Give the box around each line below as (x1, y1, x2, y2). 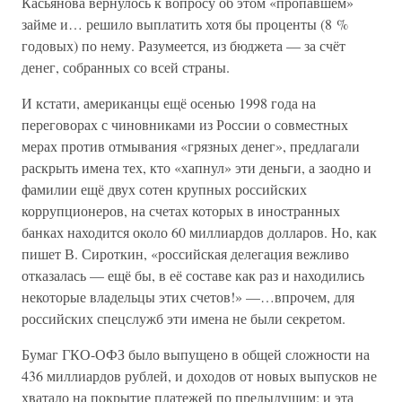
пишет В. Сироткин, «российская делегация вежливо (22, 244, 349, 263)
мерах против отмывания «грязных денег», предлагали (22, 136, 360, 155)
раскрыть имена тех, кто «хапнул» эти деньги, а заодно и (22, 158, 371, 177)
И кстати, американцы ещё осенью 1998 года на (22, 93, 316, 112)
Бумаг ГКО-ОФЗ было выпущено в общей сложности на (22, 345, 370, 363)
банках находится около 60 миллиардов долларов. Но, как (22, 223, 377, 241)
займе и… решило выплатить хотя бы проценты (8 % (22, 14, 348, 33)
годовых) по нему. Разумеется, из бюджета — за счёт (22, 36, 345, 55)
